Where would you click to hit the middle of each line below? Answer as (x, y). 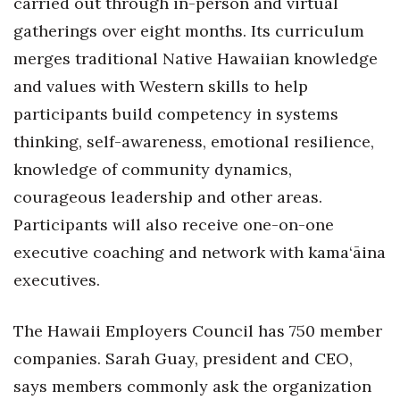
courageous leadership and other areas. (168, 196)
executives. (57, 279)
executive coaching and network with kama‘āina (200, 252)
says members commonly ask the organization (192, 386)
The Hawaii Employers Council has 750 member (198, 330)
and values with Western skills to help (161, 86)
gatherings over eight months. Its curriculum (189, 30)
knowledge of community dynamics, (153, 169)
